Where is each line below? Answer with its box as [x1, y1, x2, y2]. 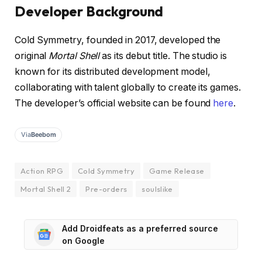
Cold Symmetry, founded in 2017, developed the [15, 34, 221, 46]
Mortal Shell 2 [20, 184, 71, 194]
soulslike [142, 184, 173, 194]
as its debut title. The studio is [99, 50, 227, 61]
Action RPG [20, 166, 63, 175]
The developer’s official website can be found [15, 97, 213, 109]
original [15, 50, 49, 61]
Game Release [149, 166, 205, 175]
